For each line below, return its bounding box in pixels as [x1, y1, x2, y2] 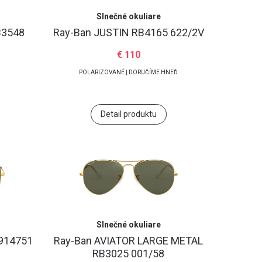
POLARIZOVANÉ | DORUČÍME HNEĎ [79, 69, 178, 75]
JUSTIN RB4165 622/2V [93, 26, 204, 39]
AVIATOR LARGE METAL [94, 235, 204, 247]
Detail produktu [100, 109, 157, 119]
